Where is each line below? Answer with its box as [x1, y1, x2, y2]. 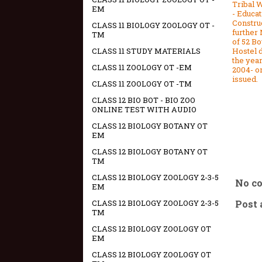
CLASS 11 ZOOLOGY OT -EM [92, 62, 192, 73]
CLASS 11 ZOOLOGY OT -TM [92, 78, 192, 89]
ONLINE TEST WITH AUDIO [92, 104, 196, 115]
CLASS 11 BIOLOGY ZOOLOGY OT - [92, 20, 215, 30]
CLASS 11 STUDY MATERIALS [92, 46, 201, 56]
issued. [232, 73, 258, 84]
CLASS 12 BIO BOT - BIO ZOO [92, 95, 195, 105]
